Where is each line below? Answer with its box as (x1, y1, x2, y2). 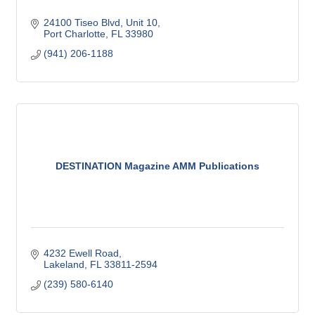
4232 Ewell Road (43, 247, 119, 259)
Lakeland (43, 259, 84, 271)
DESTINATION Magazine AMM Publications (56, 160, 259, 172)
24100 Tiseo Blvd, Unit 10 (43, 17, 157, 29)
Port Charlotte (43, 28, 105, 40)
